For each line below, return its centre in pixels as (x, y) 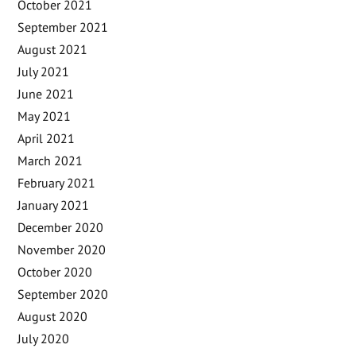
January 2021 (54, 205)
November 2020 (62, 249)
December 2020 (61, 227)
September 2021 (63, 27)
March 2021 (50, 160)
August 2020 (53, 316)
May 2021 (44, 116)
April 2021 (46, 138)
